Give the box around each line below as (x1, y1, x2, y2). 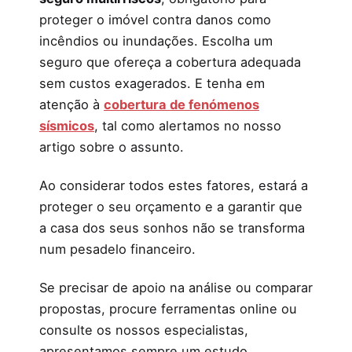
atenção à (39, 97, 104, 113)
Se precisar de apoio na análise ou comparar (39, 280, 313, 296)
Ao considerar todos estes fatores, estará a (39, 178, 308, 194)
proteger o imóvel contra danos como (39, 12, 271, 28)
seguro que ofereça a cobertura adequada (39, 54, 301, 71)
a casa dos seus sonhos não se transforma (39, 220, 305, 236)
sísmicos (39, 118, 94, 134)
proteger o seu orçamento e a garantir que (39, 199, 302, 215)
